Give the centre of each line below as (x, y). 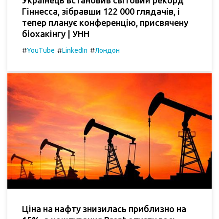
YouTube (41, 51)
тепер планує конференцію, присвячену (105, 23)
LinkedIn (75, 51)
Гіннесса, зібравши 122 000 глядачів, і (101, 11)
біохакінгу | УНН (56, 34)
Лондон (107, 51)
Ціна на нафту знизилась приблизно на (104, 208)
